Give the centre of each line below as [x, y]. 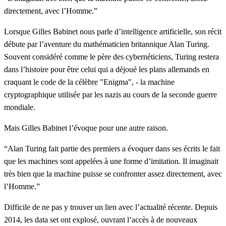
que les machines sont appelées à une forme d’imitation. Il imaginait [111, 161]
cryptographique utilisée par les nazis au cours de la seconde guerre [110, 95]
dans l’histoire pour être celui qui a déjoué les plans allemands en [107, 70]
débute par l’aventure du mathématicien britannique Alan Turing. [107, 44]
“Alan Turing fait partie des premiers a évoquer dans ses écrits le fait [112, 149]
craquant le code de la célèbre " [54, 82]
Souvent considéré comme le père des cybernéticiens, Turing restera [111, 57]
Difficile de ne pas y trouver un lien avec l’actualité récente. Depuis [111, 207]
